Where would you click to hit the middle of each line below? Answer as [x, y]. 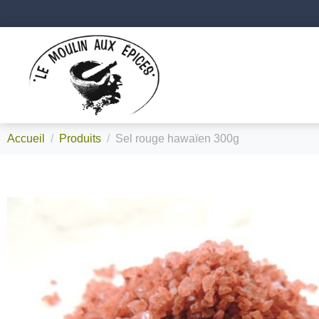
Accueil [26, 139]
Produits [80, 139]
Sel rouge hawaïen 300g [177, 139]
